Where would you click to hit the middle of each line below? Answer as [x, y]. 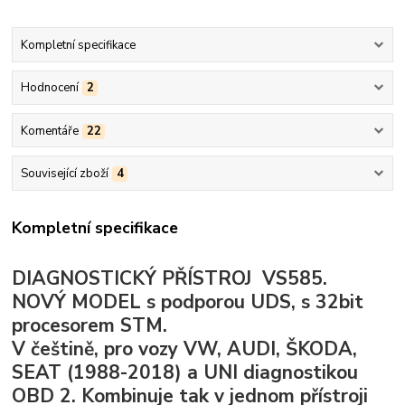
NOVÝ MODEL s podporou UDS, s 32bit [188, 301]
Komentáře [49, 131]
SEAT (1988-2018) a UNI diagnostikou [185, 372]
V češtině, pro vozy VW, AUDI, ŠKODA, [185, 348]
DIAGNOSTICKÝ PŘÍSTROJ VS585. [170, 278]
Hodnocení [49, 88]
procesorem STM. [93, 325]
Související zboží [64, 173]
